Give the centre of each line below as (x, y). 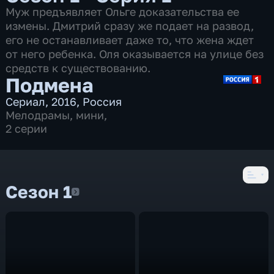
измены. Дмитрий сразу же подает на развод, (130, 25)
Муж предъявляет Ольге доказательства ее (123, 11)
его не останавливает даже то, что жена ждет (130, 39)
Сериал (26, 101)
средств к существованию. (78, 68)
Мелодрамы (38, 115)
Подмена (50, 84)
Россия (102, 101)
